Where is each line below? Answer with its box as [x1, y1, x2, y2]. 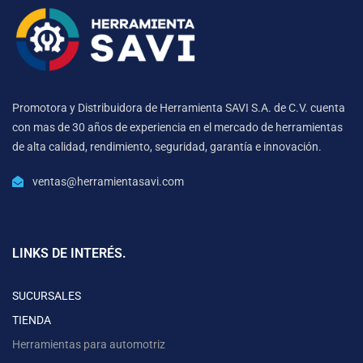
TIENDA [12, 314, 51, 327]
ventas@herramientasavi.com [32, 175, 184, 189]
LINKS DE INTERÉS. [12, 246, 126, 262]
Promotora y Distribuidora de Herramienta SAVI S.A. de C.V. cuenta [12, 101, 345, 115]
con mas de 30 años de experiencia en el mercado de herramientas [12, 121, 343, 135]
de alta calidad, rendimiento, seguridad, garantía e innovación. [12, 140, 322, 154]
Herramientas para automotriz [12, 338, 165, 352]
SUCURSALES [12, 289, 81, 303]
